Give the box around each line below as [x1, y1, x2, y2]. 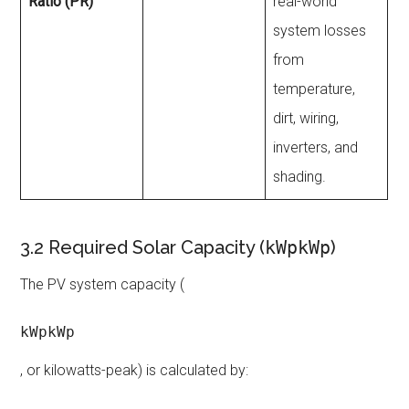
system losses [273, 21, 367, 39]
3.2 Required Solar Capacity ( [20, 236, 266, 258]
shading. [273, 167, 327, 185]
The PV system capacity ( [20, 275, 185, 293]
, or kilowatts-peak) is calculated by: [20, 361, 249, 379]
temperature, [273, 79, 356, 98]
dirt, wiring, [273, 109, 340, 127]
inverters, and [273, 138, 359, 156]
